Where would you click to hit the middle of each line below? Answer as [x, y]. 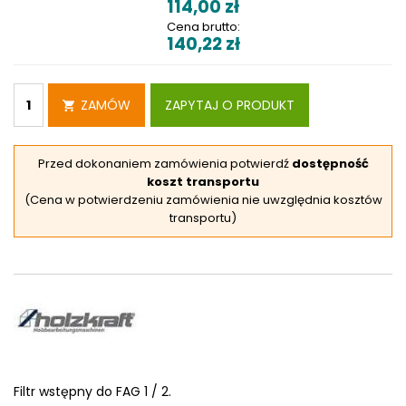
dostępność [330, 164]
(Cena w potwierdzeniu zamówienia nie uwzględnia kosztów [203, 200]
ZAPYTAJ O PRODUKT [230, 105]
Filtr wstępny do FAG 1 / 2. [92, 391]
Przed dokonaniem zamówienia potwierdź [164, 164]
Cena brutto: [203, 27]
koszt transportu [203, 182]
